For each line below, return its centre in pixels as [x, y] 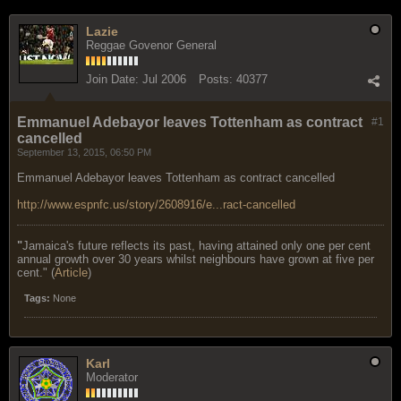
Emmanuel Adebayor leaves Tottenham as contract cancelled [176, 177]
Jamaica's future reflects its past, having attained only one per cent [196, 245]
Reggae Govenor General [151, 45]
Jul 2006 [164, 79]
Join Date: [112, 79]
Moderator [112, 377]
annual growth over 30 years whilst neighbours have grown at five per [196, 259]
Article [71, 272]
